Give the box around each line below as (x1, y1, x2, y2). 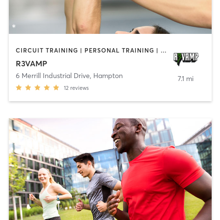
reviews (70, 84, 89, 91)
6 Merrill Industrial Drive (15, 71, 90, 80)
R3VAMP (15, 58, 47, 68)
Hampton (93, 71, 123, 80)
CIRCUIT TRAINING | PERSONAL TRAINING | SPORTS (160, 47, 166, 55)
